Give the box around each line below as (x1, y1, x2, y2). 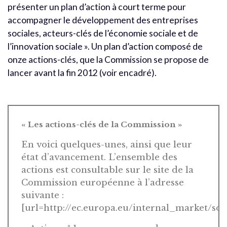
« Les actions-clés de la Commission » (21, 119, 182, 129)
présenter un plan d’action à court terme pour (8, 1, 186, 12)
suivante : (21, 190, 64, 201)
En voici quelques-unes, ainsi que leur (21, 139, 192, 150)
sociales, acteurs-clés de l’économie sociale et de (8, 27, 198, 39)
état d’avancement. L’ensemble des (21, 152, 177, 163)
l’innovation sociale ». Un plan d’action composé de (8, 41, 203, 52)
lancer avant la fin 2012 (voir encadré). (8, 67, 157, 78)
